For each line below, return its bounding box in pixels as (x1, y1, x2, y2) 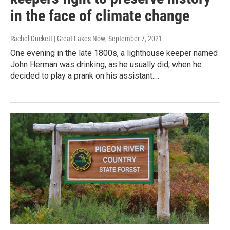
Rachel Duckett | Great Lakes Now (10, 34, 105, 43)
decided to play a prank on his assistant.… (10, 70, 159, 81)
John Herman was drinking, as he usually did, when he (10, 59, 202, 69)
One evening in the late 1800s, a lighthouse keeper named (10, 48, 218, 58)
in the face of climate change (10, 6, 189, 25)
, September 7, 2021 (105, 34, 162, 43)
